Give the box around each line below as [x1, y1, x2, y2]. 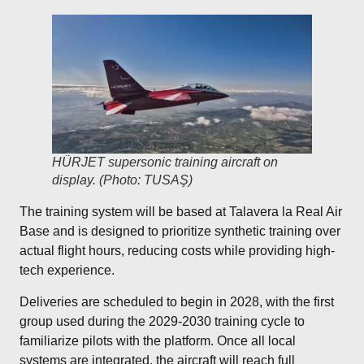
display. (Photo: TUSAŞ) [52, 173, 193, 188]
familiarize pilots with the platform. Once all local [19, 333, 297, 348]
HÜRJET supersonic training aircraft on [52, 155, 279, 170]
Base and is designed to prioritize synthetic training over [19, 224, 341, 239]
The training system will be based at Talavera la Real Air [19, 205, 343, 219]
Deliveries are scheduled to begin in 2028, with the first [19, 294, 335, 309]
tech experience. [19, 263, 115, 278]
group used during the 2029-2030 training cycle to [19, 314, 305, 328]
